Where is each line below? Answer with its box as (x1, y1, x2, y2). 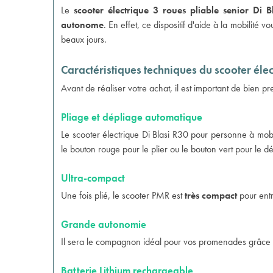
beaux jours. (61, 33, 107, 46)
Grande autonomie (61, 218, 146, 231)
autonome (61, 18, 104, 31)
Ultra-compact (61, 171, 125, 185)
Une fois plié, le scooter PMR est (61, 189, 185, 202)
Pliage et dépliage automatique (61, 110, 202, 124)
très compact (185, 189, 237, 202)
